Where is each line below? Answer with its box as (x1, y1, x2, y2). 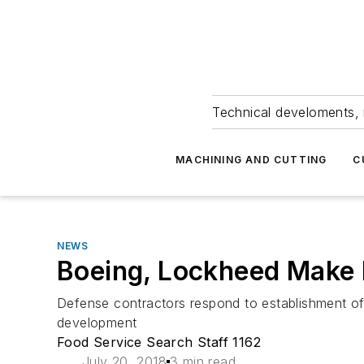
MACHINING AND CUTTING (175, 154, 327, 166)
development (57, 314, 137, 331)
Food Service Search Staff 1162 (57, 334, 261, 350)
